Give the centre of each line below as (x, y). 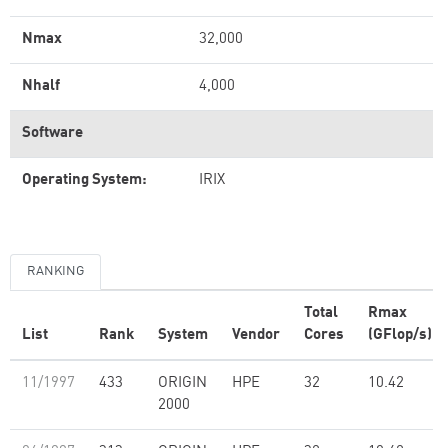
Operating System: (84, 180)
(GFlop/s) (400, 335)
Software (52, 133)
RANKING (55, 271)
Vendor (256, 335)
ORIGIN (182, 383)
